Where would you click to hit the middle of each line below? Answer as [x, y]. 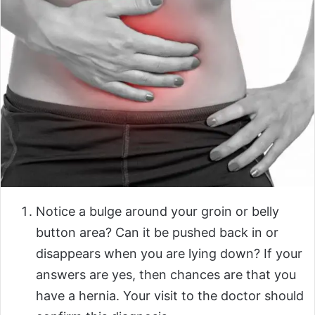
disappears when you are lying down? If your [169, 253]
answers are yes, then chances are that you [166, 274]
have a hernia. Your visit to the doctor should [170, 295]
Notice [56, 211]
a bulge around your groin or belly [177, 211]
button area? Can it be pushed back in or [157, 232]
